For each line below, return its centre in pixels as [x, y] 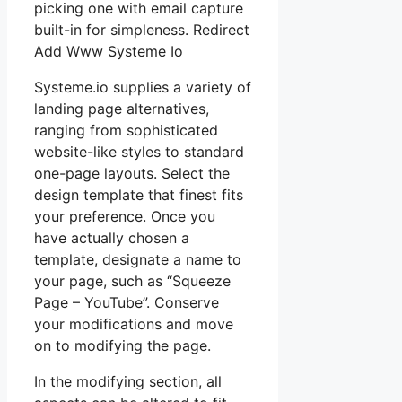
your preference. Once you [125, 216]
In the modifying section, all [128, 381]
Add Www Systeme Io [109, 51]
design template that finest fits [139, 194]
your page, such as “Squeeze [132, 280]
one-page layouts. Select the [132, 173]
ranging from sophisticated [126, 130]
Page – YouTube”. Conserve [127, 302]
